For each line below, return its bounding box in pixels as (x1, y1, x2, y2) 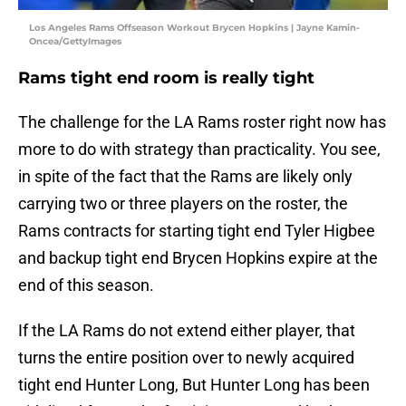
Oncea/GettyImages (29, 35, 121, 48)
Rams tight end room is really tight (18, 68, 314, 89)
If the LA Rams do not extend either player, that (18, 321, 355, 341)
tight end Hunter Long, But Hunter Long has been (18, 375, 370, 395)
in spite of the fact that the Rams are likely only (18, 167, 353, 187)
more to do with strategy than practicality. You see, (18, 140, 381, 159)
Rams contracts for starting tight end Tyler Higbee (18, 221, 375, 241)
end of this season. (18, 275, 154, 295)
